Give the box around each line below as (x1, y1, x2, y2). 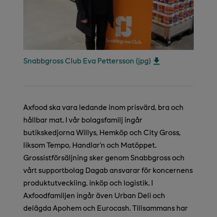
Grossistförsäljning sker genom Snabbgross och (23, 152, 185, 162)
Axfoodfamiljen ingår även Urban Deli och (23, 190, 165, 200)
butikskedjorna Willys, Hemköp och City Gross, (23, 127, 181, 137)
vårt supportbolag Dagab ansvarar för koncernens (23, 165, 193, 174)
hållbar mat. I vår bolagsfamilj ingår (23, 114, 142, 124)
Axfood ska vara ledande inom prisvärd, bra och (23, 102, 184, 111)
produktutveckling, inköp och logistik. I (23, 177, 153, 187)
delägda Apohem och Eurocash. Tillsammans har (23, 202, 188, 212)
